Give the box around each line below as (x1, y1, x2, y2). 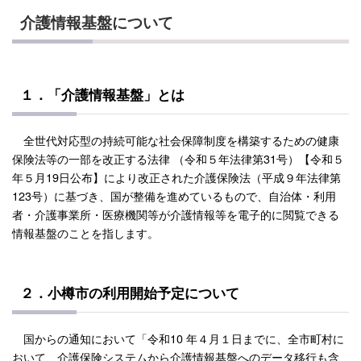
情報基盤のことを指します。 (12, 224, 159, 242)
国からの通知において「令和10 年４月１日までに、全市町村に (12, 330, 344, 347)
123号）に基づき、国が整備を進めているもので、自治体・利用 (12, 187, 336, 205)
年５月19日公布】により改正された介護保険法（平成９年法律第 (12, 168, 341, 186)
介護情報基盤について (20, 10, 173, 34)
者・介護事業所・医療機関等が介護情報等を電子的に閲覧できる (12, 205, 339, 223)
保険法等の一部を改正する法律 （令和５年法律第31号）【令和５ (12, 150, 344, 168)
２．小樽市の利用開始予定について (20, 283, 239, 303)
